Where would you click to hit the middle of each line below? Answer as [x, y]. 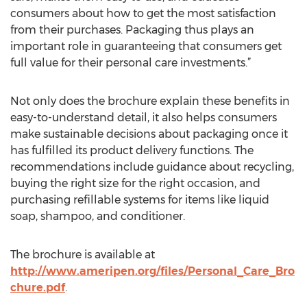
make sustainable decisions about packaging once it [149, 134]
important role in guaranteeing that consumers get [146, 46]
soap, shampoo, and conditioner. [98, 216]
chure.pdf [38, 287]
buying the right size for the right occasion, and [135, 183]
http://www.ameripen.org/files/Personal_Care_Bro [152, 271]
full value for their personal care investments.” [131, 63]
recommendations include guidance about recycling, [152, 167]
